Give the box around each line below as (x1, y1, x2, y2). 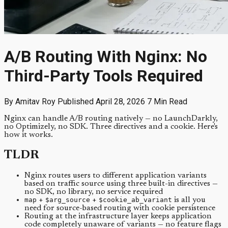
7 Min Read (147, 96, 187, 106)
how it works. (4, 130, 53, 139)
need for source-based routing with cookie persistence (24, 204, 215, 212)
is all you (172, 195, 206, 204)
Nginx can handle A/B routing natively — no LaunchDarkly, (4, 114, 218, 123)
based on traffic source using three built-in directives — (24, 179, 218, 188)
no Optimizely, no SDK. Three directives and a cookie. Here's (4, 122, 218, 131)
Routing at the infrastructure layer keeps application (24, 212, 212, 220)
